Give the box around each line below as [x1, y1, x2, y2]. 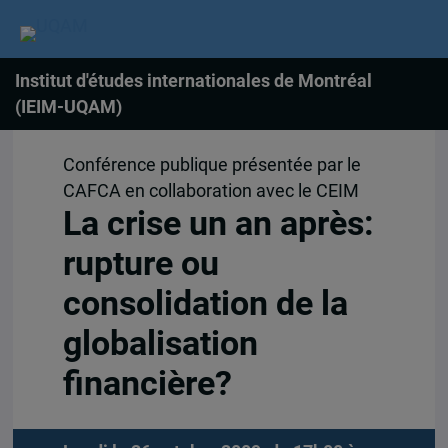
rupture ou [62, 244, 219, 284]
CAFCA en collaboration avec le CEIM [62, 181, 359, 202]
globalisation [62, 324, 258, 364]
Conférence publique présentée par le [62, 155, 361, 176]
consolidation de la [62, 284, 348, 324]
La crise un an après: [62, 204, 374, 244]
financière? [62, 364, 232, 404]
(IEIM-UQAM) [15, 97, 122, 117]
